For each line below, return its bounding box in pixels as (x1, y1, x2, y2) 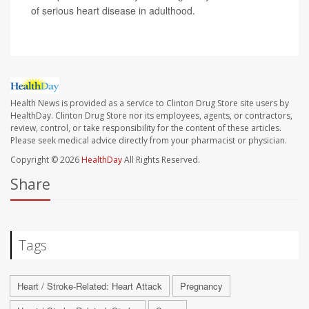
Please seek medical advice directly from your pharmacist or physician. (10, 134, 287, 147)
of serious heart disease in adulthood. (31, 3, 195, 18)
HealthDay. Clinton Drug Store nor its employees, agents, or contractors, (10, 110, 292, 122)
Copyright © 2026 (10, 154, 81, 166)
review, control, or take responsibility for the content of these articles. (10, 122, 281, 134)
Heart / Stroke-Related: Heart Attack (17, 279, 162, 293)
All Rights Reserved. (122, 154, 200, 166)
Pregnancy (180, 279, 223, 293)
